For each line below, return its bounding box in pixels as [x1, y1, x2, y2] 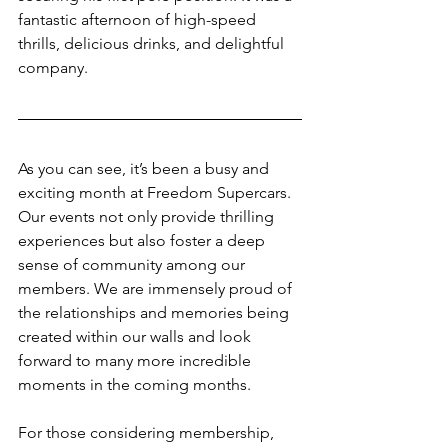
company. [18, 57, 88, 77]
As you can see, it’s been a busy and [18, 158, 273, 178]
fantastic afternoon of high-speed [18, 9, 260, 29]
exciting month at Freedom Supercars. [18, 182, 295, 202]
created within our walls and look [18, 326, 255, 346]
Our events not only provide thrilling [18, 206, 278, 226]
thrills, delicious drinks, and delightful [18, 33, 288, 53]
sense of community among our [18, 254, 249, 274]
